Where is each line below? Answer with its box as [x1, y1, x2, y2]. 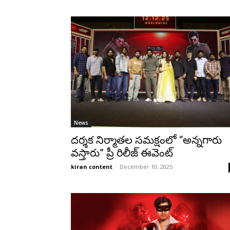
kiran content [71, 162, 112, 170]
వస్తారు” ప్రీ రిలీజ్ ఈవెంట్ [71, 146, 173, 159]
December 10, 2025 [120, 162, 172, 170]
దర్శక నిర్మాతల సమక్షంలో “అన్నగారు [71, 133, 222, 146]
